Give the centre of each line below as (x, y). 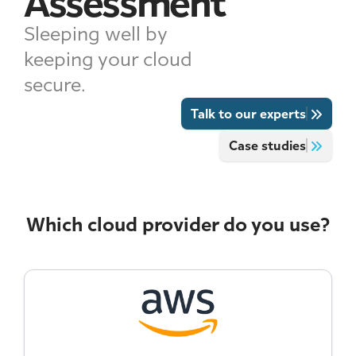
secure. (55, 84)
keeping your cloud (108, 59)
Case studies (267, 145)
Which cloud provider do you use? (178, 224)
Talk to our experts (248, 113)
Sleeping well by (96, 33)
